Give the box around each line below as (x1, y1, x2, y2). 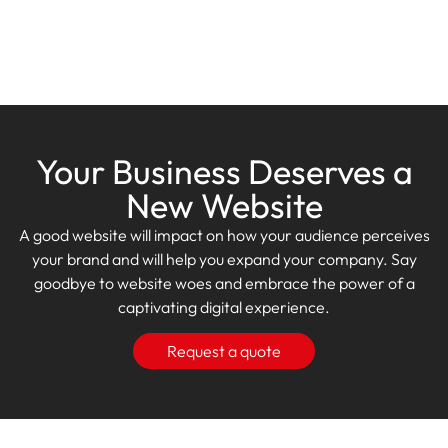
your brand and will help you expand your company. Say (31, 249, 417, 269)
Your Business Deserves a (35, 150, 413, 193)
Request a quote (167, 341, 281, 362)
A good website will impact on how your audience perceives (18, 225, 430, 245)
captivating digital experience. (118, 297, 330, 317)
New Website (125, 184, 323, 227)
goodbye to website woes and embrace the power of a (33, 273, 415, 293)
